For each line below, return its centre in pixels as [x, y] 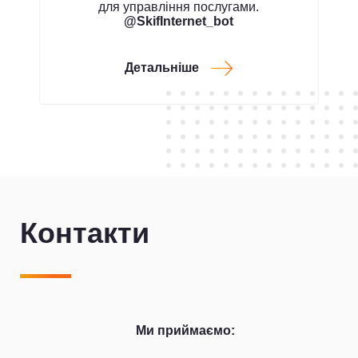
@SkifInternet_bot [179, 21]
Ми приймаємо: [185, 330]
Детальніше [162, 67]
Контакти [85, 233]
